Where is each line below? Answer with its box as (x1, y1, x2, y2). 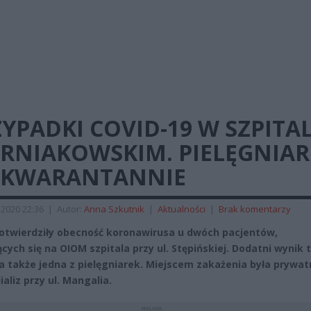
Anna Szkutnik (84, 203, 144, 215)
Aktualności (158, 203, 205, 215)
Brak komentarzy (219, 203, 291, 215)
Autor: (57, 203, 84, 215)
